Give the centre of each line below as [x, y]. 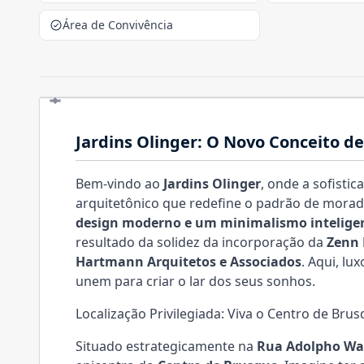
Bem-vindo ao [119, 184]
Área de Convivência [118, 25]
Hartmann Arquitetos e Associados [188, 262]
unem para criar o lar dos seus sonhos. [195, 281]
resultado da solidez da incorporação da [201, 242]
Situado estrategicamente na [166, 346]
